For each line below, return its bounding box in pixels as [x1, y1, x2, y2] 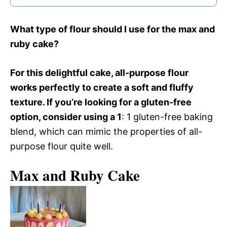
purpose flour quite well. [10, 140, 113, 152]
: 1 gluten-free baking [122, 111, 213, 122]
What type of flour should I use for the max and [10, 23, 215, 34]
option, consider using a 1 [10, 111, 122, 122]
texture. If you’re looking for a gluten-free [10, 96, 192, 107]
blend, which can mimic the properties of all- [10, 126, 202, 137]
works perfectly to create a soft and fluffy [10, 82, 194, 93]
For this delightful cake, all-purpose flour [10, 67, 188, 78]
